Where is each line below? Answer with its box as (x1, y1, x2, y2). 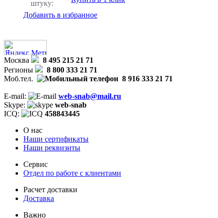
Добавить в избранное (23, 10, 97, 19)
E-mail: (4, 91, 28, 100)
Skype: (4, 100, 27, 109)
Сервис (23, 160, 48, 168)
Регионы (4, 65, 33, 74)
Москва (4, 55, 29, 64)
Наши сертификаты (23, 134, 89, 143)
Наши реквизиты (23, 143, 80, 152)
